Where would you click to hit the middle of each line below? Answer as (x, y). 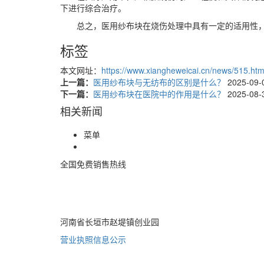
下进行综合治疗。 (93, 7)
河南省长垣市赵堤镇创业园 (110, 221)
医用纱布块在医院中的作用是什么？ (160, 93)
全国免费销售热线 (93, 164)
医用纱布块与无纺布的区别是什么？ (160, 82)
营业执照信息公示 (93, 239)
